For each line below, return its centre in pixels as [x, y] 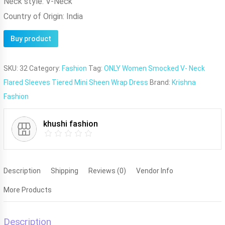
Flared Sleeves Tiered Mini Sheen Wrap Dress [76, 82]
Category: [45, 68]
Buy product [31, 38]
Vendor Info [155, 171]
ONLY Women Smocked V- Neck [154, 68]
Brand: [161, 82]
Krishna [184, 82]
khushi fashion [71, 124]
